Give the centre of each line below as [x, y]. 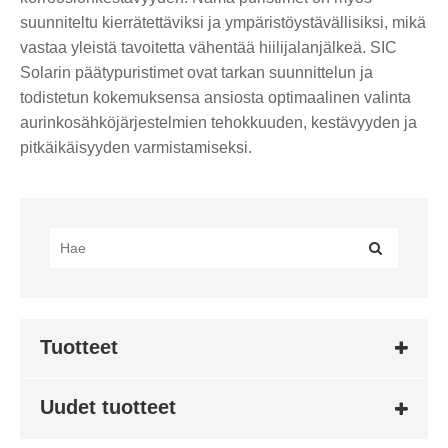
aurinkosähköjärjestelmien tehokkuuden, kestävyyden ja [218, 122]
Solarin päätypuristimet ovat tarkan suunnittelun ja [196, 72]
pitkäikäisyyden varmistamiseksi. [136, 147]
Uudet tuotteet [108, 407]
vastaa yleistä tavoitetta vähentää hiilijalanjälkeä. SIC [208, 47]
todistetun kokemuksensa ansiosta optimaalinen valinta [215, 97]
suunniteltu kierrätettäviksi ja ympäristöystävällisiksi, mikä [223, 22]
